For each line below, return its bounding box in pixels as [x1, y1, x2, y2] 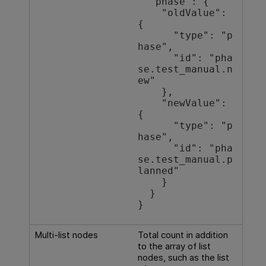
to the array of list [137, 240, 211, 252]
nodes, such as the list [137, 251, 229, 263]
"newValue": [137, 98, 161, 109]
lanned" [137, 166, 179, 177]
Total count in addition [137, 229, 228, 240]
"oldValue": [137, 8, 161, 19]
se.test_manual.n [137, 64, 233, 75]
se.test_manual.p [137, 154, 233, 166]
